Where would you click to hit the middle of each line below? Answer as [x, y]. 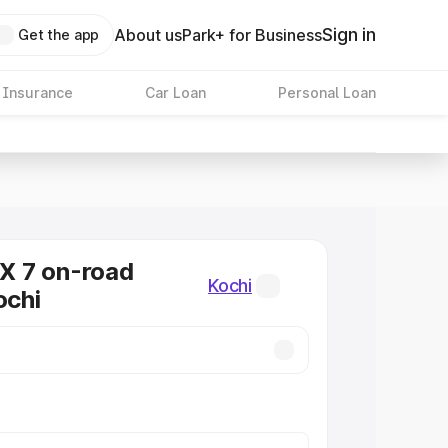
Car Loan [175, 92]
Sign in [349, 34]
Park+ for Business [252, 35]
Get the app [58, 34]
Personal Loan [326, 92]
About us [148, 35]
